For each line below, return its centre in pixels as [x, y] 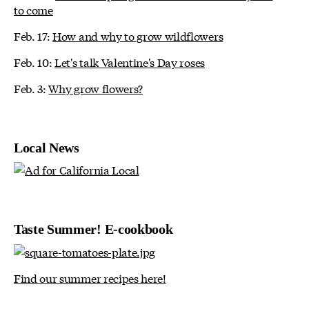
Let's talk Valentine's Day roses [130, 61]
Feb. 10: [34, 61]
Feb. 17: [33, 35]
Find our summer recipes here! [90, 278]
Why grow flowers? [96, 88]
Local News [47, 147]
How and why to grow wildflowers [138, 35]
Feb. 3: [31, 88]
